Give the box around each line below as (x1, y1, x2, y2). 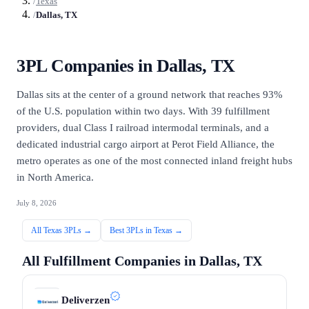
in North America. (17, 172, 94, 183)
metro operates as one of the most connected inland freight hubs (17, 155, 292, 167)
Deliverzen (61, 295, 110, 306)
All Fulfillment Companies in (22, 253, 199, 268)
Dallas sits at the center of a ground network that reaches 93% (17, 89, 283, 101)
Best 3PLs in (110, 226, 154, 236)
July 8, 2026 (17, 199, 57, 208)
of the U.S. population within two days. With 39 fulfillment (17, 106, 270, 117)
